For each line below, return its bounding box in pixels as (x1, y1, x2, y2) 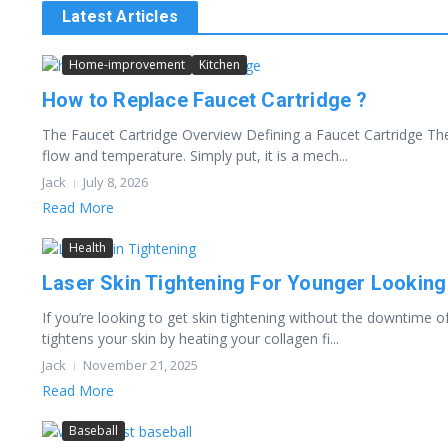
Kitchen (199, 56, 240, 73)
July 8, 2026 (83, 173, 148, 191)
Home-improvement (69, 56, 185, 73)
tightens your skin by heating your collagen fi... (42, 329, 339, 348)
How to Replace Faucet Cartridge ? (42, 88, 368, 112)
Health (69, 239, 106, 256)
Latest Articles (62, 7, 178, 26)
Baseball (69, 422, 118, 439)
